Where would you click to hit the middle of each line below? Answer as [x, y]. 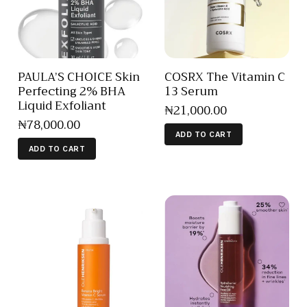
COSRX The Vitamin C [225, 77]
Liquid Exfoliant [62, 106]
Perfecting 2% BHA [72, 91]
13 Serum [191, 91]
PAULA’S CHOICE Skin [79, 77]
